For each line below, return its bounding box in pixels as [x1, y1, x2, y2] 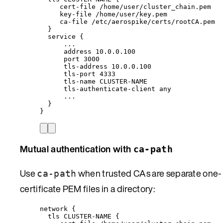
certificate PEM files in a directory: [20, 182, 155, 195]
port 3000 [64, 55, 100, 63]
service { [48, 32, 84, 40]
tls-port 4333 [64, 70, 115, 78]
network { [40, 205, 76, 213]
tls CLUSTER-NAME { [48, 212, 119, 220]
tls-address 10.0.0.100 [64, 62, 151, 70]
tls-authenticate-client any [64, 85, 171, 93]
